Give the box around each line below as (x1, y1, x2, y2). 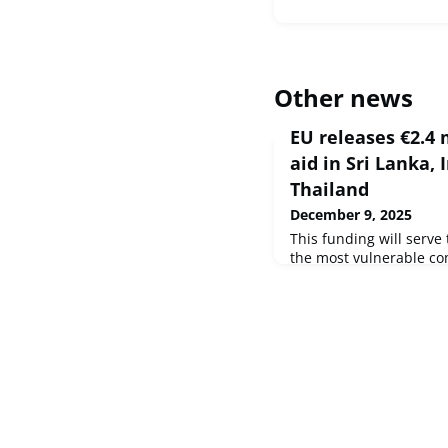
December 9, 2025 (290, 204, 412, 224)
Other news (274, 80, 413, 114)
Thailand (290, 176, 369, 201)
